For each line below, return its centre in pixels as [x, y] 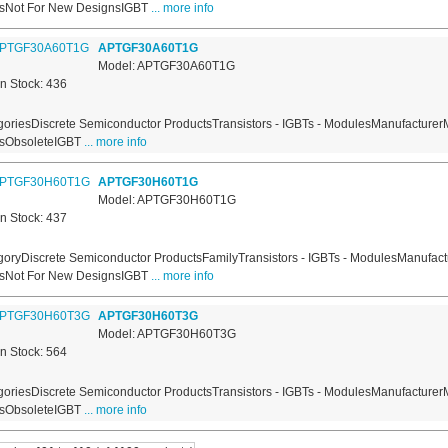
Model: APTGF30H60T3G [166, 334]
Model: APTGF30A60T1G [166, 66]
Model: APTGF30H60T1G [166, 200]
